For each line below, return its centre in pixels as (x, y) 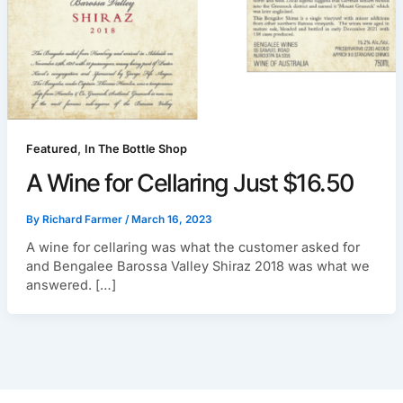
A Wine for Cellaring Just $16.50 (189, 184)
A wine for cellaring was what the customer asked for (193, 248)
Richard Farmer (83, 220)
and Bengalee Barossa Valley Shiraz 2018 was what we (197, 267)
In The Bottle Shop (135, 149)
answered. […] (71, 286)
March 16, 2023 (171, 220)
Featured (51, 149)
